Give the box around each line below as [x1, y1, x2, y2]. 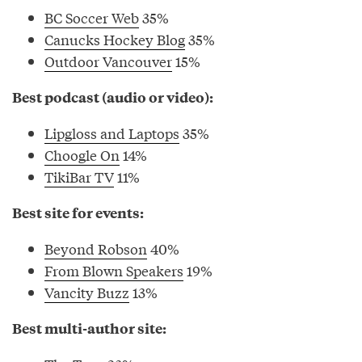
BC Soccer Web [44, 6, 139, 27]
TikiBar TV [44, 166, 114, 187]
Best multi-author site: [12, 318, 166, 338]
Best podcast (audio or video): [12, 86, 213, 107]
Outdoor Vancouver [44, 50, 172, 71]
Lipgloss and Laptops [44, 122, 179, 143]
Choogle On [44, 144, 120, 165]
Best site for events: [12, 202, 144, 222]
